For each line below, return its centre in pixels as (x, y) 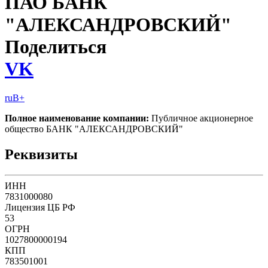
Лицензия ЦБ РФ (40, 208)
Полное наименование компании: (77, 118)
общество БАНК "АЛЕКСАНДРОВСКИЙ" (94, 129)
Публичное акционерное (201, 118)
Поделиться (56, 46)
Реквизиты (41, 155)
